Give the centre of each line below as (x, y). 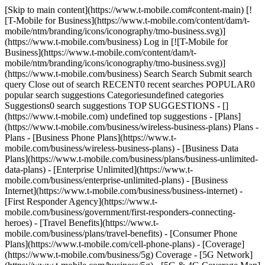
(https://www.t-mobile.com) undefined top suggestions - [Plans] (123, 116)
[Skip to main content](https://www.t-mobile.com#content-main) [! (128, 10)
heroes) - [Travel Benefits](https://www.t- (82, 223)
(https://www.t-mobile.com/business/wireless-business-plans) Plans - (132, 127)
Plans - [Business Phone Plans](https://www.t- (91, 138)
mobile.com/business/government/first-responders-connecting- (120, 212)
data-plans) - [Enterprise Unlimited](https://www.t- (99, 169)
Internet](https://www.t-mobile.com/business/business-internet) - (124, 191)
